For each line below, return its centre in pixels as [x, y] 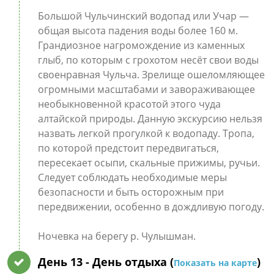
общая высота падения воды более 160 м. [138, 31]
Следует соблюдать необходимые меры [132, 177]
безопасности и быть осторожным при [131, 192]
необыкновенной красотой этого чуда [129, 104]
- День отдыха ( [129, 262]
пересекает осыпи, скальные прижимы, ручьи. [149, 163]
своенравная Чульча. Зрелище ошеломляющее [151, 75]
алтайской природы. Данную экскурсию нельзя [150, 119]
